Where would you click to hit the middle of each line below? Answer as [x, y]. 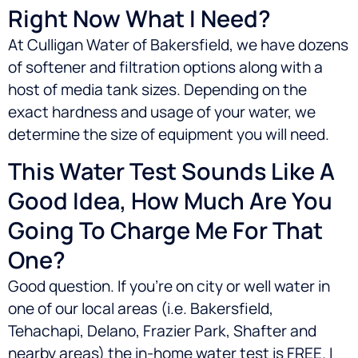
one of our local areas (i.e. [99, 308]
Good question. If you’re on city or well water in [169, 286]
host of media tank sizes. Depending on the [157, 89]
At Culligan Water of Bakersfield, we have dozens [178, 44]
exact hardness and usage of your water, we [162, 111]
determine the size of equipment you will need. [169, 134]
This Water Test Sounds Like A [171, 171]
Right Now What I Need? [139, 18]
